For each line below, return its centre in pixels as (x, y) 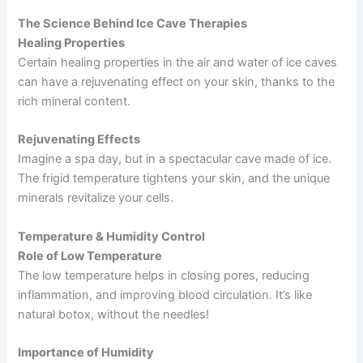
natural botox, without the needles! (114, 314)
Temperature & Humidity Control (112, 236)
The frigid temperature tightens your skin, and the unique (174, 179)
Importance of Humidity (86, 352)
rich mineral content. (75, 101)
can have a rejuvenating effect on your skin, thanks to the (177, 81)
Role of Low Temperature (90, 256)
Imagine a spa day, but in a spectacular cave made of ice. (175, 159)
